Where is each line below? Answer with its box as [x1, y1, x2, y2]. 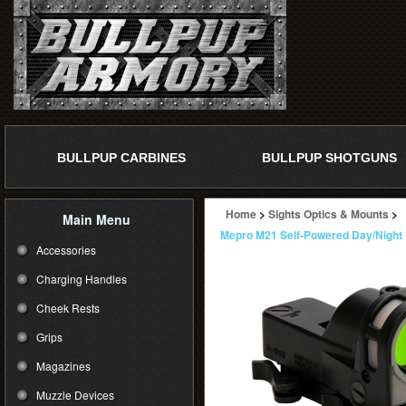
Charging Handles [36, 271, 127, 286]
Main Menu [63, 210, 130, 228]
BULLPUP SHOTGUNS [261, 150, 397, 165]
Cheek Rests [36, 300, 100, 315]
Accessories [36, 242, 96, 257]
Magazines [36, 358, 91, 373]
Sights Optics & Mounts [268, 206, 389, 222]
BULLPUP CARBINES [57, 150, 186, 165]
